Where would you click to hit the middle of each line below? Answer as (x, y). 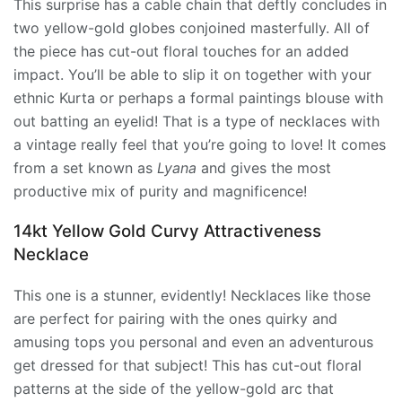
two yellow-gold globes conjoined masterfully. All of (192, 28)
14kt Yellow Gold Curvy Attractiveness (167, 231)
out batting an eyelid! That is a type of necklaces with (197, 122)
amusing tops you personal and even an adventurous (193, 341)
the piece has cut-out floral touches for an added (181, 52)
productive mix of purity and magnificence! (160, 192)
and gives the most (264, 168)
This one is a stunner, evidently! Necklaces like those (192, 295)
